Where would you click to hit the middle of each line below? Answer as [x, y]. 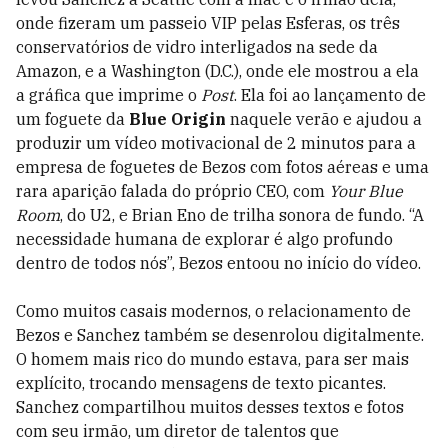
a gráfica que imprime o [108, 95]
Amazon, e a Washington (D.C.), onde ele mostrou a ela [217, 71]
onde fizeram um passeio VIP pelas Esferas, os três [208, 23]
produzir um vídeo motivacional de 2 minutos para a [216, 143]
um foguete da [72, 119]
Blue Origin [177, 119]
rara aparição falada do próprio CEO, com [172, 191]
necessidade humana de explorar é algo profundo [204, 239]
